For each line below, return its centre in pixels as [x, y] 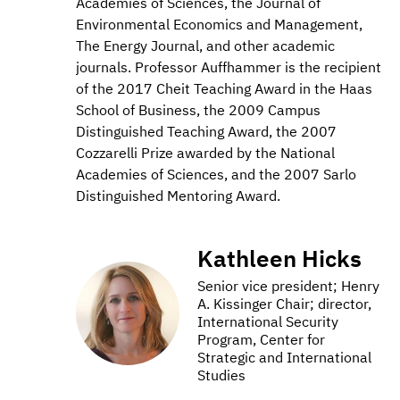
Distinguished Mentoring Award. [178, 196]
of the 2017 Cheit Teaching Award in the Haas [224, 89]
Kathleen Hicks [279, 258]
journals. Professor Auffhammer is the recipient [229, 67]
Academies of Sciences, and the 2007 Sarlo [216, 175]
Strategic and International [284, 358]
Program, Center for [261, 340]
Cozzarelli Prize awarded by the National [205, 153]
